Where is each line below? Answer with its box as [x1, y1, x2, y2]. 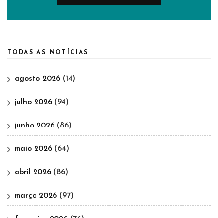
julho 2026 [15, 98, 52, 107]
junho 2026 [15, 122, 54, 130]
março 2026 [15, 192, 57, 200]
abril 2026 [15, 168, 51, 177]
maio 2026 [15, 145, 52, 153]
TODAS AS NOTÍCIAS [7, 50, 89, 56]
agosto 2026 [15, 75, 60, 83]
